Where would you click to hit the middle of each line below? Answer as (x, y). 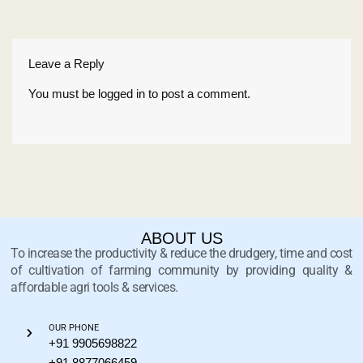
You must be (63, 93)
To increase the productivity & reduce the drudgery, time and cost (181, 254)
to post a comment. (198, 93)
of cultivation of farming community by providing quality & (181, 271)
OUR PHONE (74, 328)
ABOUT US (181, 239)
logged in (122, 93)
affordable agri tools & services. (94, 288)
